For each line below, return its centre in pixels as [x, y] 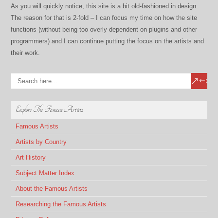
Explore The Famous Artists [49, 109]
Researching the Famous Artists [61, 204]
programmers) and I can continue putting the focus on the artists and [108, 41]
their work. [26, 53]
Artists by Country [41, 142]
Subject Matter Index [45, 173]
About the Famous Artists [52, 188]
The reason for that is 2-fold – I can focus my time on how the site [104, 18]
